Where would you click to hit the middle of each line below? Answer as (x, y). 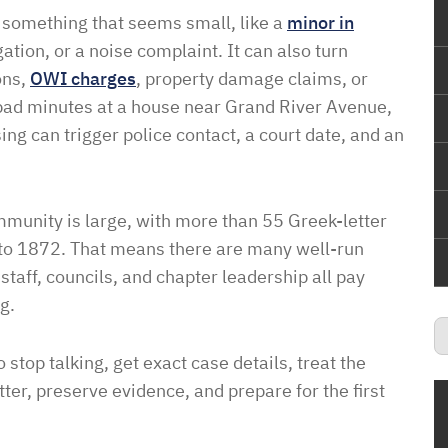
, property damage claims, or (252, 78)
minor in (320, 22)
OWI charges (83, 78)
